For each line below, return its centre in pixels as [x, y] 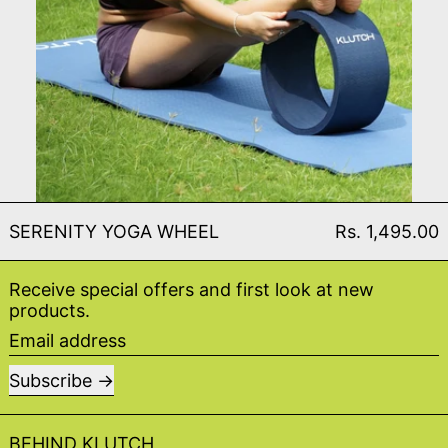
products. [49, 310]
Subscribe [50, 380]
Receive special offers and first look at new [191, 289]
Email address [66, 339]
